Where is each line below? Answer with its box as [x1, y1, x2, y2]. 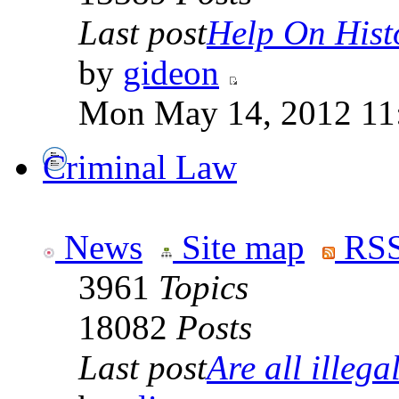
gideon [123, 53, 219, 93]
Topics [159, 268, 248, 307]
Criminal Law [43, 148, 237, 187]
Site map [173, 228, 305, 267]
